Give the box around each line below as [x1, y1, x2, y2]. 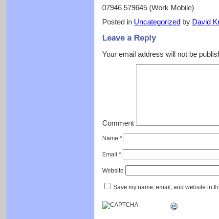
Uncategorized [133, 18, 180, 26]
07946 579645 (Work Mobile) [102, 3, 194, 12]
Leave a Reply [102, 33, 156, 43]
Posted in [102, 18, 134, 26]
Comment [102, 119, 134, 128]
